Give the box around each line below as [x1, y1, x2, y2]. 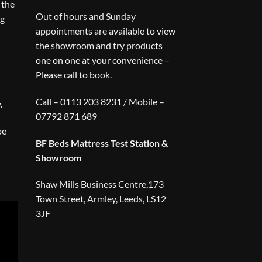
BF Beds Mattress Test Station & [36, 137, 168, 149]
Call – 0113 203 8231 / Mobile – [36, 95, 164, 107]
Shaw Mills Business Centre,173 [36, 178, 164, 190]
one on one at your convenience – [36, 54, 170, 65]
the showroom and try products [36, 39, 163, 51]
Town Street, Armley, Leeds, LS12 [36, 193, 166, 205]
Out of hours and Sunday [36, 10, 136, 22]
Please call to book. [36, 68, 112, 80]
